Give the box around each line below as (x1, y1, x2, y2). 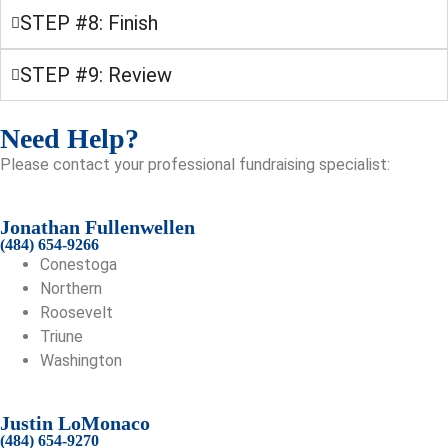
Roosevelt (40, 303, 113, 322)
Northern (40, 279, 102, 298)
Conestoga (40, 255, 117, 274)
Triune (40, 327, 83, 346)
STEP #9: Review (20, 63, 172, 87)
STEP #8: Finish (20, 11, 158, 35)
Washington (40, 351, 122, 370)
